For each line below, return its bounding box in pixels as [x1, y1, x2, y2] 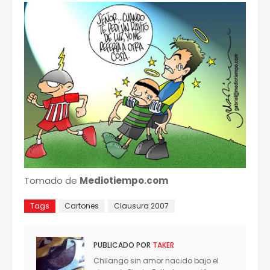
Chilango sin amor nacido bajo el [93, 256, 219, 266]
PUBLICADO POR [93, 240, 151, 251]
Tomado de [24, 174, 80, 187]
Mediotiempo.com [80, 174, 168, 187]
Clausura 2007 [114, 201, 169, 212]
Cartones [64, 201, 99, 212]
